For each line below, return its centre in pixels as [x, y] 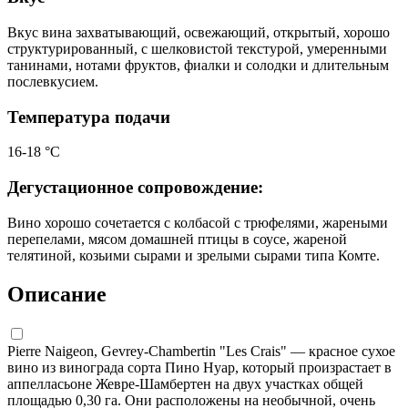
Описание [57, 294]
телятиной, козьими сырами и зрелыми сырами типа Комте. [194, 255]
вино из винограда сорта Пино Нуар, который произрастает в [199, 367]
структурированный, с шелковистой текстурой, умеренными [197, 49]
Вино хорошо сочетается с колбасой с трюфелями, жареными [198, 222]
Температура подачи [89, 117]
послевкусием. [53, 82]
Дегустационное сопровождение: [135, 188]
